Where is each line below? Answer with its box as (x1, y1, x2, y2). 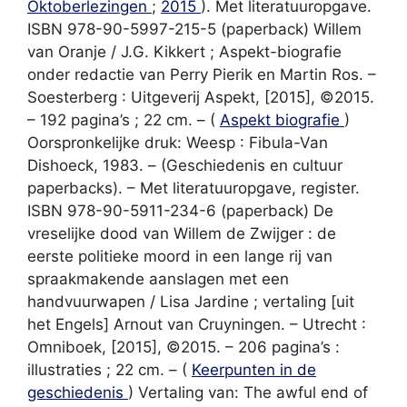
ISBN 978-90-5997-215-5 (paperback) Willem (27, 19, 362, 38)
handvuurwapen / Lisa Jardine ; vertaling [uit (27, 292, 354, 311)
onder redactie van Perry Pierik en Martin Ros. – (27, 65, 376, 84)
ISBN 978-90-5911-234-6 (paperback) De (27, 201, 333, 220)
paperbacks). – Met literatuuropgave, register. (27, 178, 360, 197)
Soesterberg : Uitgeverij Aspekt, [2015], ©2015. (27, 87, 374, 106)
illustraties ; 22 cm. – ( (27, 360, 192, 379)
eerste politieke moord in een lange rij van (27, 246, 333, 265)
